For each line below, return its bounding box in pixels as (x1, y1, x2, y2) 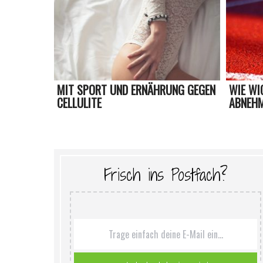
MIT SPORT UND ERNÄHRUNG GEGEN (57, 81, 215, 99)
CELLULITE (57, 94, 102, 112)
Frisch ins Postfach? (103, 164, 228, 187)
